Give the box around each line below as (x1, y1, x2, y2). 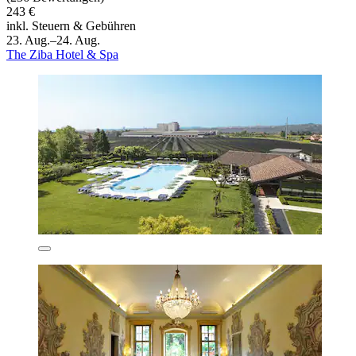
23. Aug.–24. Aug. (6, 33, 100, 47)
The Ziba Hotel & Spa (6, 47, 118, 61)
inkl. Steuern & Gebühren (6, 18, 136, 33)
